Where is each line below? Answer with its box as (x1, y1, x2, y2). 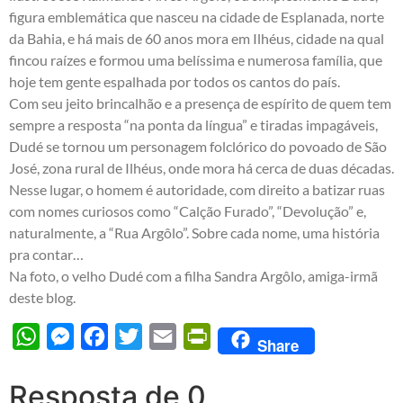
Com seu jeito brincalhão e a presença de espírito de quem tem (9, 94, 391, 112)
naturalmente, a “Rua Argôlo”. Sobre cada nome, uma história (9, 224, 380, 242)
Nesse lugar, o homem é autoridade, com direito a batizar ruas (9, 181, 385, 199)
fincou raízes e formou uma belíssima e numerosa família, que (9, 51, 382, 69)
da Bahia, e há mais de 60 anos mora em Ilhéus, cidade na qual (9, 30, 384, 48)
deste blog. (9, 289, 76, 307)
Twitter (142, 327, 187, 345)
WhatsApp (40, 327, 107, 345)
